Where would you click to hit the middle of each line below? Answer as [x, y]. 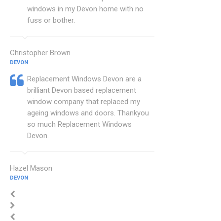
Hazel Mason [31, 168]
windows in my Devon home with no [85, 9]
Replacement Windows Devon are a [84, 79]
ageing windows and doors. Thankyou [88, 113]
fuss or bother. [51, 20]
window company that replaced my [84, 102]
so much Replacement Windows [79, 125]
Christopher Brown [40, 53]
